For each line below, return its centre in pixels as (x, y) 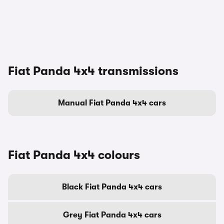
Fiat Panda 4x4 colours (74, 155)
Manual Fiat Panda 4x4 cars (112, 103)
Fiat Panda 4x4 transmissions (93, 71)
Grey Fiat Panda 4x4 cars (112, 215)
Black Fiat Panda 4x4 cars (112, 187)
